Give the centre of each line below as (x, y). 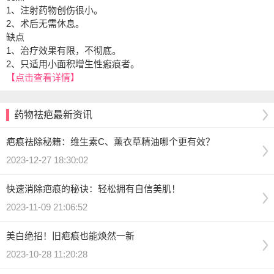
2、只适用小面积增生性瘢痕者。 (73, 64)
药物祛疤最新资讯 (53, 115)
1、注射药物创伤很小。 (54, 10)
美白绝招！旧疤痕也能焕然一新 (70, 236)
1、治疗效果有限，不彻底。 (64, 50)
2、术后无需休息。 (45, 24)
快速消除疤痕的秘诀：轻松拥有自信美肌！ (93, 189)
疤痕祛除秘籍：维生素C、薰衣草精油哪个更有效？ (110, 142)
